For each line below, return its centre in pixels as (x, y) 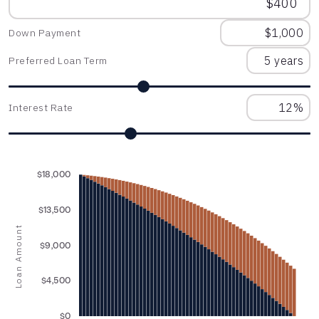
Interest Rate (41, 108)
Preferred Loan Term (58, 61)
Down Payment (45, 33)
